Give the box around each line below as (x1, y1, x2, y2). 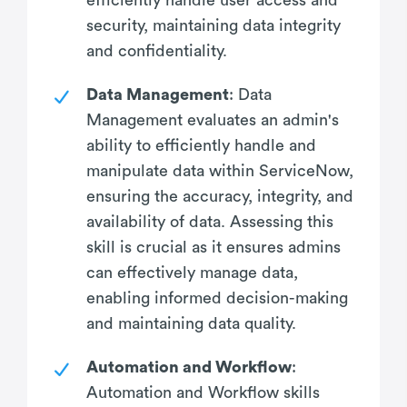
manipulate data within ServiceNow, (86, 162, 353, 179)
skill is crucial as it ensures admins (86, 238, 341, 255)
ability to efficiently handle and (86, 136, 316, 154)
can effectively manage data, (86, 263, 298, 281)
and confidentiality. (86, 42, 227, 59)
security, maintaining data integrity (86, 16, 341, 34)
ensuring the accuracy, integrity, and (86, 187, 353, 204)
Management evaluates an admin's (86, 111, 339, 128)
